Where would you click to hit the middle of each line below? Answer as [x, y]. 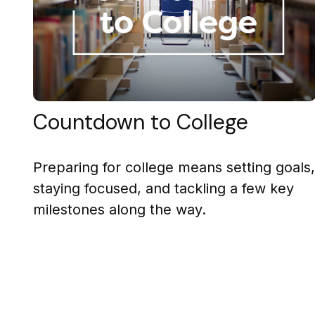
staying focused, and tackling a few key [163, 188]
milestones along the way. [119, 209]
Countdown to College [140, 122]
